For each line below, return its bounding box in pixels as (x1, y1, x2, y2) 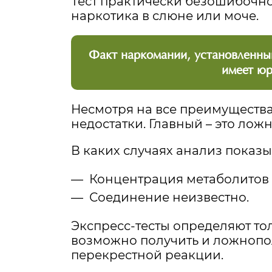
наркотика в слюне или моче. (71, 8, 259, 24)
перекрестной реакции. (71, 248, 223, 263)
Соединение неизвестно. (89, 190, 249, 205)
